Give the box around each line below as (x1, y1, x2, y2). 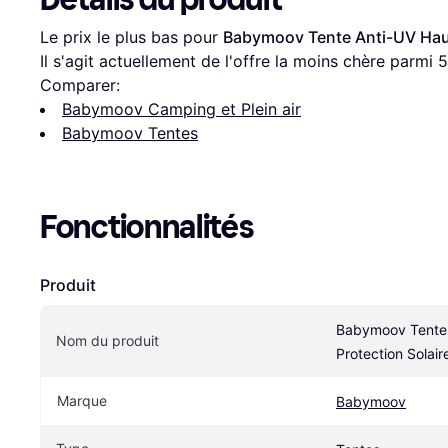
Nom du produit (56, 332, 159, 350)
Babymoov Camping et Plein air (62, 99, 301, 120)
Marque (57, 392, 107, 410)
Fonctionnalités (40, 208, 254, 247)
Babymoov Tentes (62, 123, 198, 144)
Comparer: (40, 75, 120, 96)
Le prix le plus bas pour (40, 27, 223, 48)
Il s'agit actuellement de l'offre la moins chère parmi (40, 51, 438, 72)
